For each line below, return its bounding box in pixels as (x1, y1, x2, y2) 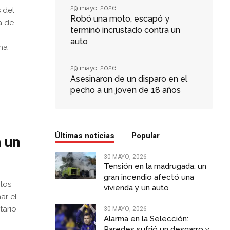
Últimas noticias (54, 130, 114, 142)
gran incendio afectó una (103, 172, 194, 182)
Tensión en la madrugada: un (103, 162, 206, 171)
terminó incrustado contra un (70, 25, 180, 35)
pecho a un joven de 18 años (70, 85, 181, 95)
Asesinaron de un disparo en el (70, 74, 187, 84)
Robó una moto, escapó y (70, 14, 169, 24)
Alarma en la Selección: (103, 214, 188, 224)
